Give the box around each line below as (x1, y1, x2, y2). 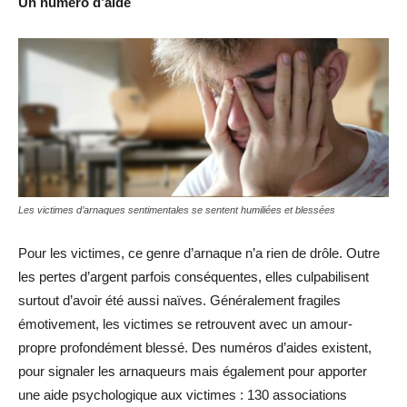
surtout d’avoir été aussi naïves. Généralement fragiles (18, 293, 341, 309)
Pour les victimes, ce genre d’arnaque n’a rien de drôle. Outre (18, 245, 380, 262)
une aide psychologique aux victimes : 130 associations (18, 387, 347, 403)
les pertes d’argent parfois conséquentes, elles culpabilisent (18, 269, 369, 285)
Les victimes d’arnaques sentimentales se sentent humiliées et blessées (18, 204, 335, 216)
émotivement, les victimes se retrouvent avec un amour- (18, 316, 352, 333)
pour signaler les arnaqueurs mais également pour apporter (18, 363, 367, 380)
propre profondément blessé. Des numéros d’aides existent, (18, 340, 372, 356)
